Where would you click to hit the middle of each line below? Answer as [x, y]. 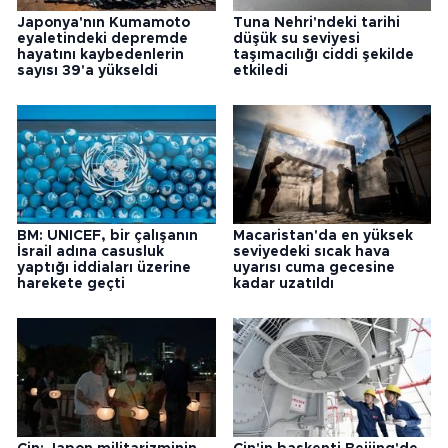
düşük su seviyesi [296, 39]
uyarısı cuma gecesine [313, 268]
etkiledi [260, 71]
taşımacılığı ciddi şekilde [323, 55]
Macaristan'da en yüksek [322, 236]
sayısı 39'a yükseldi [87, 71]
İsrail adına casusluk [90, 252]
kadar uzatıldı [283, 284]
